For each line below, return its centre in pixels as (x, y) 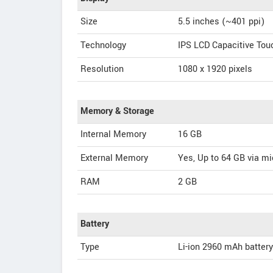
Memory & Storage (117, 111)
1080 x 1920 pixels (215, 69)
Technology (103, 45)
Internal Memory (113, 134)
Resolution (102, 69)
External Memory (114, 158)
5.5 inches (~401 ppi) (221, 22)
